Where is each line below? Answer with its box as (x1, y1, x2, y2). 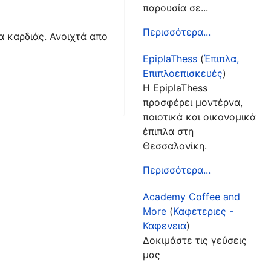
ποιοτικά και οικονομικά (142, 110, 256, 123)
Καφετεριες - (172, 204, 233, 217)
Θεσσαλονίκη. (142, 139, 207, 152)
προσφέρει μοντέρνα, (142, 96, 243, 108)
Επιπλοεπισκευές (142, 67, 223, 79)
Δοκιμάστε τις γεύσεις (142, 233, 247, 246)
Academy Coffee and (142, 190, 240, 203)
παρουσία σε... (142, 1, 208, 14)
